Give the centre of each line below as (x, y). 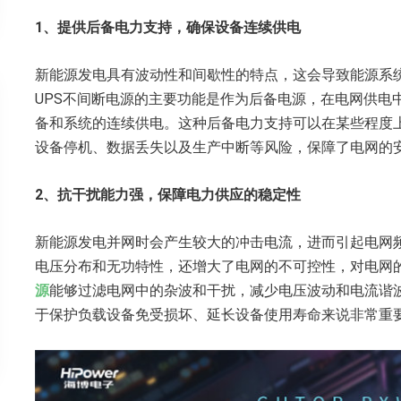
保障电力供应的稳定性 (229, 194)
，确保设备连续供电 (236, 27)
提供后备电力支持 (115, 27)
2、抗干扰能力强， (96, 194)
